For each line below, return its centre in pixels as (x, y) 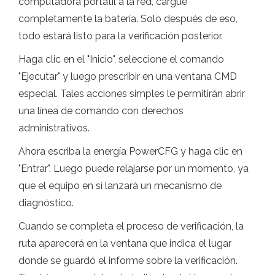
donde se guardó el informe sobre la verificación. (128, 261)
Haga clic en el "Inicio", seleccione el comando (121, 60)
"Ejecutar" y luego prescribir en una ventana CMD (128, 77)
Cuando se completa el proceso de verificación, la (131, 227)
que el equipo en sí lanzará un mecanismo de (120, 186)
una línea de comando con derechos (101, 111)
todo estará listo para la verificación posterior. (121, 36)
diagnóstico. (46, 203)
